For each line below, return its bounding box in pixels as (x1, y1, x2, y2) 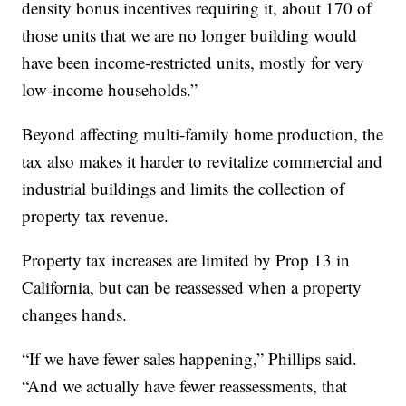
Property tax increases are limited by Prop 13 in (22, 247, 351, 271)
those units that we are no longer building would (22, 23, 358, 46)
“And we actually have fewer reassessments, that (22, 373, 348, 397)
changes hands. (22, 302, 128, 325)
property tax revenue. (22, 203, 169, 227)
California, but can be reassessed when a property (22, 275, 362, 298)
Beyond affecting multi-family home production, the (22, 121, 384, 145)
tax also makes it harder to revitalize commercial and (22, 149, 383, 172)
